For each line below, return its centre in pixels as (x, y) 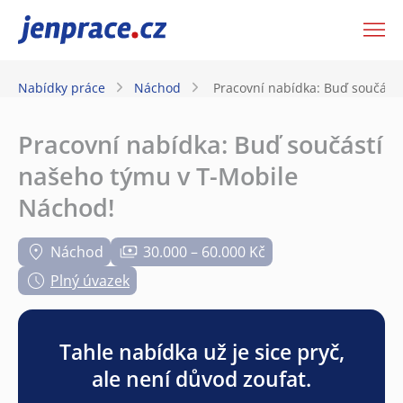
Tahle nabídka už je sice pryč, (201, 351)
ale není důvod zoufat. (201, 378)
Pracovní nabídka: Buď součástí (201, 144)
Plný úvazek (90, 280)
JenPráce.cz (65, 30)
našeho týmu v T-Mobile (158, 175)
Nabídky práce (62, 87)
